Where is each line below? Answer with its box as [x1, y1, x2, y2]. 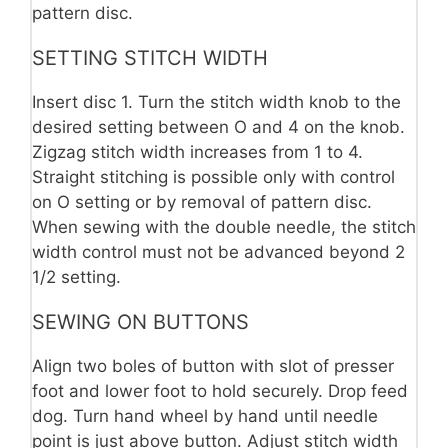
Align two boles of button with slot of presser [32, 355, 394, 376]
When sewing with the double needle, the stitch [32, 216, 416, 237]
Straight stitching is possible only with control [32, 166, 395, 187]
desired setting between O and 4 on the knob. [32, 116, 405, 137]
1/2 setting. [32, 266, 121, 287]
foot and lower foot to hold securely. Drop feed [32, 380, 408, 401]
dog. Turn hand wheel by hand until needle [32, 405, 378, 426]
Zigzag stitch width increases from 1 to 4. [32, 141, 363, 162]
